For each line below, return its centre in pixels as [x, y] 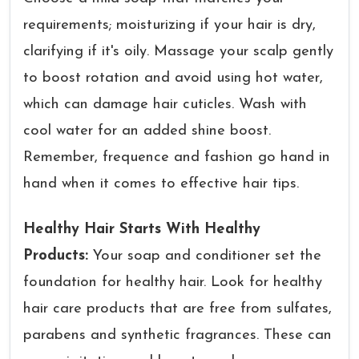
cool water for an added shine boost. [147, 131]
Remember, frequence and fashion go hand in [177, 157]
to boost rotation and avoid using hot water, [173, 78]
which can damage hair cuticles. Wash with [165, 105]
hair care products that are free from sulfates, [177, 309]
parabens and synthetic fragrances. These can [177, 335]
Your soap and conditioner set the [207, 256]
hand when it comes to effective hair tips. [161, 184]
